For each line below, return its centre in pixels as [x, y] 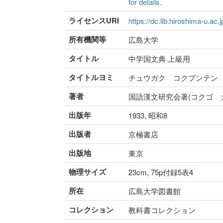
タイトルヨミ [91, 77]
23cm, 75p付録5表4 [161, 172]
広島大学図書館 [155, 191]
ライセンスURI [94, 21]
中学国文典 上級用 [159, 59]
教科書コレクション [162, 210]
